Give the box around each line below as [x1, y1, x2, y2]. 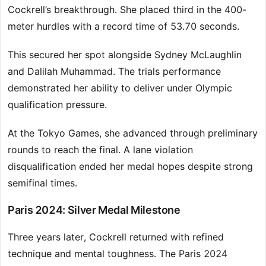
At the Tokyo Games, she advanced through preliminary [8, 127, 258, 140]
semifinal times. [8, 177, 77, 189]
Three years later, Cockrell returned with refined [8, 231, 224, 243]
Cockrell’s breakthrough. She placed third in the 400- [8, 4, 246, 16]
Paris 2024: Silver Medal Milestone [8, 204, 180, 217]
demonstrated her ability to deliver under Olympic [8, 82, 232, 94]
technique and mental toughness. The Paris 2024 [8, 248, 227, 260]
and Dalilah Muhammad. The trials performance [8, 65, 221, 78]
